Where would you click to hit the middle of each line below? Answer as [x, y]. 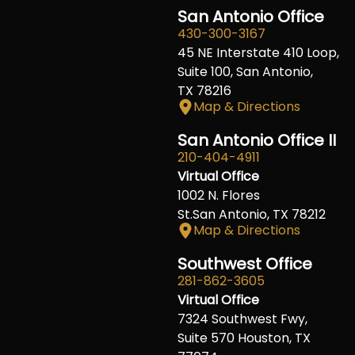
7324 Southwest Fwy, [242, 319]
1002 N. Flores [219, 195]
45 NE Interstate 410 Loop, [258, 52]
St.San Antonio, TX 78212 [252, 214]
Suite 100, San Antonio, [245, 71]
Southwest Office [245, 263]
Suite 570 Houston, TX [244, 338]
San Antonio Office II [257, 140]
